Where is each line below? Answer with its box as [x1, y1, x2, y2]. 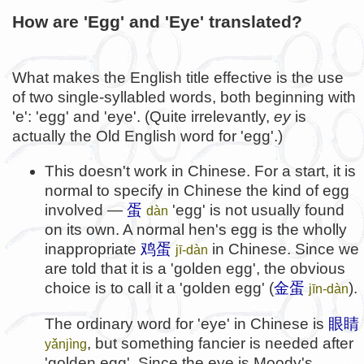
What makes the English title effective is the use [12, 69, 344, 87]
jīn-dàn [309, 281, 349, 297]
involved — [45, 201, 127, 219]
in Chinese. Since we [208, 240, 359, 258]
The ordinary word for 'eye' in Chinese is [45, 314, 328, 332]
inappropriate [45, 240, 141, 258]
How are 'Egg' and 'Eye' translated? [12, 12, 302, 31]
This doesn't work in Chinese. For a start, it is [45, 162, 356, 180]
